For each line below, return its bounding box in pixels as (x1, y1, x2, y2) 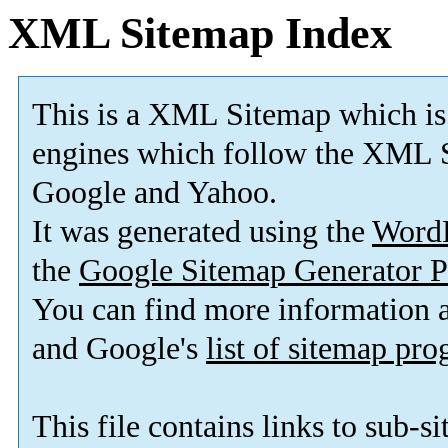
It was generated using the (32, 214, 372, 250)
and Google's (32, 331, 206, 367)
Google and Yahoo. (32, 175, 277, 211)
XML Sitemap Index (8, 9, 392, 58)
